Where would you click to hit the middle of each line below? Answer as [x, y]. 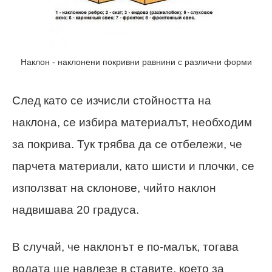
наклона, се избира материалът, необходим [132, 122]
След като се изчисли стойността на [112, 100]
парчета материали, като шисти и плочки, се [133, 166]
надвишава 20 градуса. [76, 209]
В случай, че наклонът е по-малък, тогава [125, 246]
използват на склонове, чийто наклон [114, 188]
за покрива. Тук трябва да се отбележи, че [127, 144]
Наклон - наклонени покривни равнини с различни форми [136, 62]
